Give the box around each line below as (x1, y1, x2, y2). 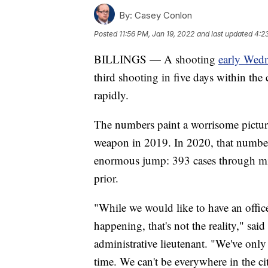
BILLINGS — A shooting (94, 51, 218, 66)
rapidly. (94, 87, 129, 102)
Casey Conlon (132, 9, 192, 21)
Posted (94, 29, 119, 38)
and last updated (197, 29, 252, 38)
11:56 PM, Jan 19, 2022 (119, 29, 194, 38)
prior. (94, 170, 118, 185)
